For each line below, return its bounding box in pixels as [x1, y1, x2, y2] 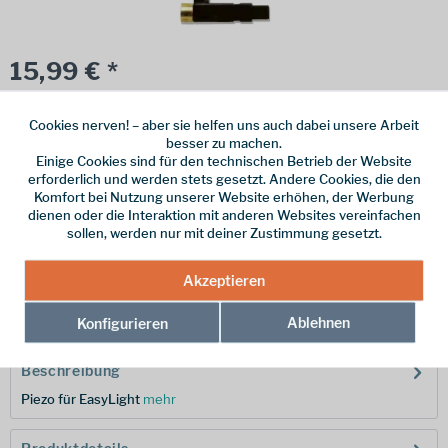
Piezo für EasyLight [21, 391, 140, 407]
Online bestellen [30, 124, 148, 143]
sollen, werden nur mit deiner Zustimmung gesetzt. [66, 224, 382, 240]
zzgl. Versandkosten [66, 90, 175, 104]
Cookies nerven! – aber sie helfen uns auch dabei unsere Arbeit [29, 116, 419, 132]
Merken [27, 255, 77, 272]
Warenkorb [230, 199, 304, 216]
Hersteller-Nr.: [10, 300, 100, 316]
